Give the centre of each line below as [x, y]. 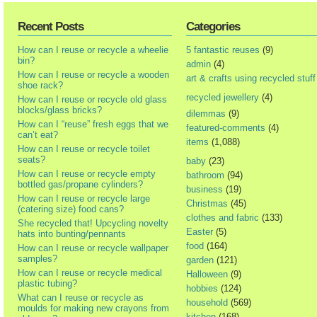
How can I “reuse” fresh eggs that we [93, 125]
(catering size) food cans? [71, 209]
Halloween [207, 275]
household [207, 303]
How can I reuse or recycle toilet [84, 149]
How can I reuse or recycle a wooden [93, 75]
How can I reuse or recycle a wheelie [93, 50]
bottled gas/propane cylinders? [80, 185]
